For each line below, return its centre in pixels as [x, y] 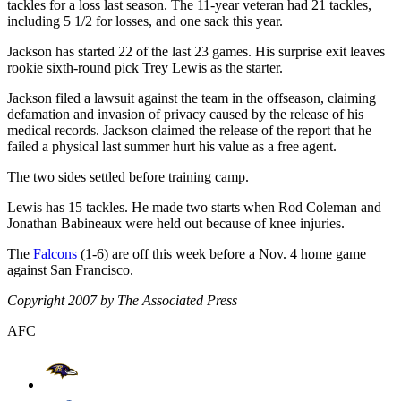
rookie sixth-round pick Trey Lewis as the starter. [145, 67]
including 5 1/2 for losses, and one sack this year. [145, 21]
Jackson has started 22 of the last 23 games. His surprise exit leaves [196, 51]
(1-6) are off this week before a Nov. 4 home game [222, 253]
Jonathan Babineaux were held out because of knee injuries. [176, 223]
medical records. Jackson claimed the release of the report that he [189, 130]
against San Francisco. [70, 269]
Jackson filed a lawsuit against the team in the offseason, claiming [192, 98]
